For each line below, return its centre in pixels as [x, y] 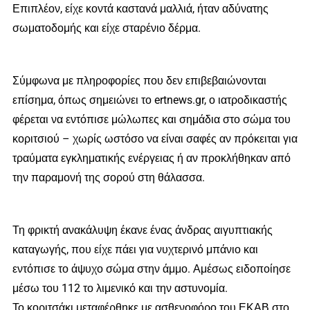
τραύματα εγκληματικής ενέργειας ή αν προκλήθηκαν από [151, 158]
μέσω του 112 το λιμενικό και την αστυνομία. [120, 288]
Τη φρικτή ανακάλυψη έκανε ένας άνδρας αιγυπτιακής [142, 230]
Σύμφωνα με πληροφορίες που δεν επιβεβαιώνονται [139, 80]
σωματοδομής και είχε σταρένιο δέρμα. [106, 28]
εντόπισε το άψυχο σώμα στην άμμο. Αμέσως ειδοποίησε [151, 268]
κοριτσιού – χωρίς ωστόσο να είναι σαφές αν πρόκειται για [155, 138]
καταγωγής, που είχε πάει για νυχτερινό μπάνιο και [135, 249]
